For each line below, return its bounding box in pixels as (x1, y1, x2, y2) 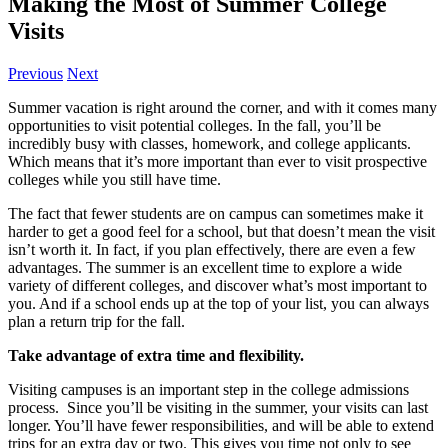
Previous (8, 65, 63, 83)
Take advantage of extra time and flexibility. (8, 347, 304, 365)
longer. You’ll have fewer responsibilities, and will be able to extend (8, 417, 434, 435)
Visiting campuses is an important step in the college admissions (8, 381, 409, 399)
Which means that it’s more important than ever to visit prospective (8, 153, 427, 171)
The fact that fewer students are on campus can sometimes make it (8, 205, 423, 223)
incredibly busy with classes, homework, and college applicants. (8, 135, 411, 153)
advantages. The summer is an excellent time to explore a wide (8, 259, 402, 277)
